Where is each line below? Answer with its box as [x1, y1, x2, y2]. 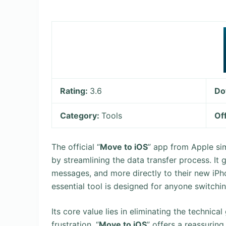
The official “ [51, 142, 100, 152]
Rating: [60, 86, 90, 96]
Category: [60, 110, 102, 121]
